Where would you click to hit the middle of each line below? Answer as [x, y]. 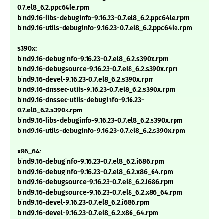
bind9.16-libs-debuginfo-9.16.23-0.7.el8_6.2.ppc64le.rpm [103, 18]
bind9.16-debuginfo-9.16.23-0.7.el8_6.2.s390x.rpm [93, 59]
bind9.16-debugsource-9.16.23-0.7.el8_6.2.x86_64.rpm [100, 193]
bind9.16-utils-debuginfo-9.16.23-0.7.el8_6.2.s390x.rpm [101, 131]
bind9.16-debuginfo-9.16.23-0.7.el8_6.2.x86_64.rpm [95, 172]
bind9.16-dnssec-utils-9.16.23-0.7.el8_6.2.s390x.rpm [96, 90]
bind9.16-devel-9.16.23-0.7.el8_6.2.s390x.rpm [86, 80]
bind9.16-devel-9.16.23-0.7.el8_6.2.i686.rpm [83, 203]
